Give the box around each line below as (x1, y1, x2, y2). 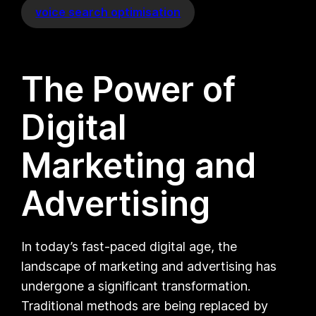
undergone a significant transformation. (21, 278, 251, 293)
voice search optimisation (35, 4, 181, 19)
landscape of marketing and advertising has (21, 258, 277, 274)
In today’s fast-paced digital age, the (21, 238, 238, 254)
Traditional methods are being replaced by (21, 298, 269, 313)
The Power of (21, 68, 236, 110)
